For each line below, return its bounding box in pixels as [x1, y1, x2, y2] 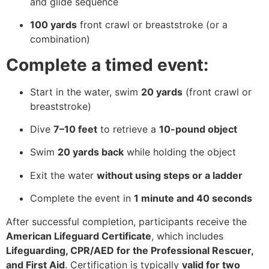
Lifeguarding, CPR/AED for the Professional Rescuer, [6, 244, 253, 256]
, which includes [151, 229, 223, 242]
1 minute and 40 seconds [134, 192, 252, 205]
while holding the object [124, 146, 236, 159]
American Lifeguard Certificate [6, 229, 151, 242]
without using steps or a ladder [97, 169, 243, 181]
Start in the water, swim [30, 85, 141, 98]
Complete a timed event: [6, 54, 208, 75]
